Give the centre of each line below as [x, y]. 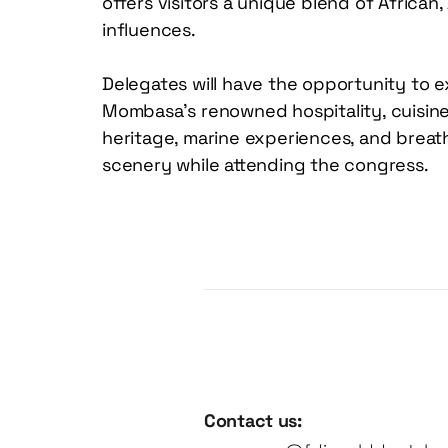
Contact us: [255, 420]
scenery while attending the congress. [265, 165]
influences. [151, 30]
